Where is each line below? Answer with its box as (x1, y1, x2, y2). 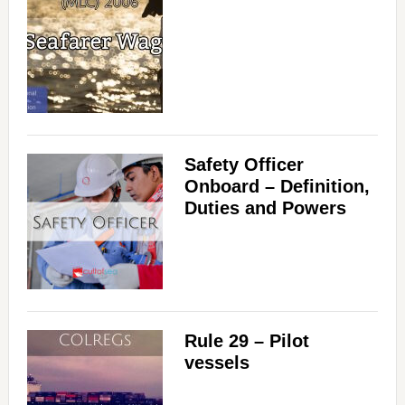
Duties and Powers (184, 198, 346, 219)
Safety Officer (184, 155, 304, 175)
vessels (184, 353, 250, 373)
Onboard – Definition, (184, 176, 370, 197)
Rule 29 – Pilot (184, 331, 309, 352)
